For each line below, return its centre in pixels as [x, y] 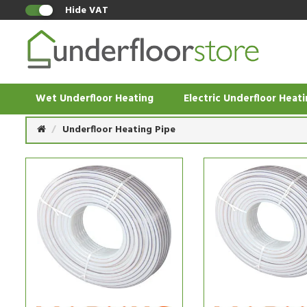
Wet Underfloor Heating [95, 99]
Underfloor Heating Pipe [119, 130]
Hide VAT [87, 11]
